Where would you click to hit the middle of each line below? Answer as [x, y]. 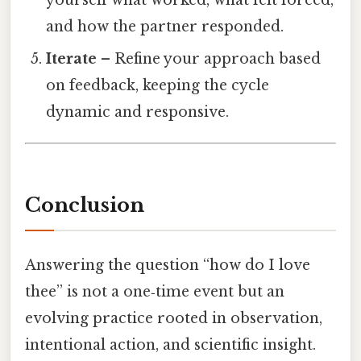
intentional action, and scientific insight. [170, 345]
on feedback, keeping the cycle [158, 86]
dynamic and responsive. [138, 112]
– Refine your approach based [209, 59]
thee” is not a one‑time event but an [155, 292]
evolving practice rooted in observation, [174, 319]
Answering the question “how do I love [168, 266]
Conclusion [85, 205]
